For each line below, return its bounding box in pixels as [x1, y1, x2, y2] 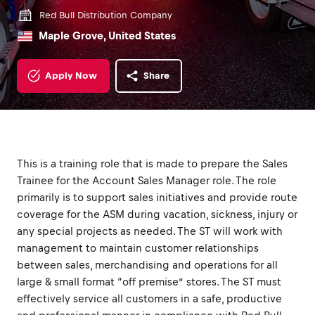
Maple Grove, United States [39, 30, 176, 41]
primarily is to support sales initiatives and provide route [17, 191, 297, 203]
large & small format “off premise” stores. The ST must [17, 276, 281, 288]
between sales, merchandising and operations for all [17, 259, 278, 271]
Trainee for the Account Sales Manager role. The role [17, 174, 276, 186]
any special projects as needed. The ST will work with [17, 225, 283, 237]
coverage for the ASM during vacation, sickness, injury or [17, 208, 297, 220]
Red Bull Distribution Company [39, 10, 172, 20]
